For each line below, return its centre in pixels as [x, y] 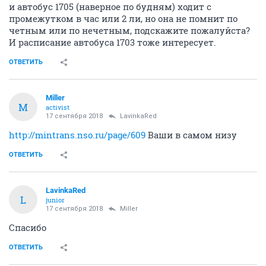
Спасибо [28, 227]
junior [55, 200]
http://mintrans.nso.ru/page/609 [77, 135]
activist [58, 107]
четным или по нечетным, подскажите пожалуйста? [129, 30]
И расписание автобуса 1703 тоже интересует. [113, 42]
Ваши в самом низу [191, 135]
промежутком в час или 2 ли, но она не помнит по [123, 18]
